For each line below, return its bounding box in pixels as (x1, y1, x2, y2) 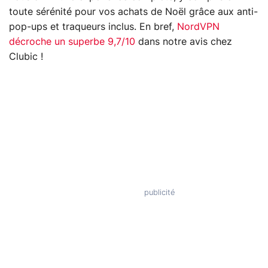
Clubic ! (9, 51, 43, 62)
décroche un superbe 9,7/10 (9, 36, 135, 47)
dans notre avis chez (135, 36, 232, 47)
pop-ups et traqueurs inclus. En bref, (9, 22, 177, 32)
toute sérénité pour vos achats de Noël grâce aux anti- (9, 7, 258, 17)
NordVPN (177, 22, 220, 32)
